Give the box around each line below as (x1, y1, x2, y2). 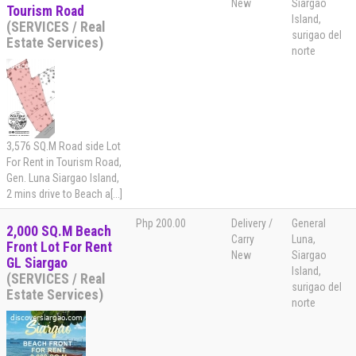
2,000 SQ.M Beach (6, 223, 111, 240)
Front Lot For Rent (6, 239, 112, 256)
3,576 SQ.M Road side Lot (6, 140, 121, 153)
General (292, 217, 326, 230)
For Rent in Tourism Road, (6, 156, 122, 169)
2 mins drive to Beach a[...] (6, 188, 122, 201)
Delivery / (231, 217, 273, 230)
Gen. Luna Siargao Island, (6, 172, 119, 185)
